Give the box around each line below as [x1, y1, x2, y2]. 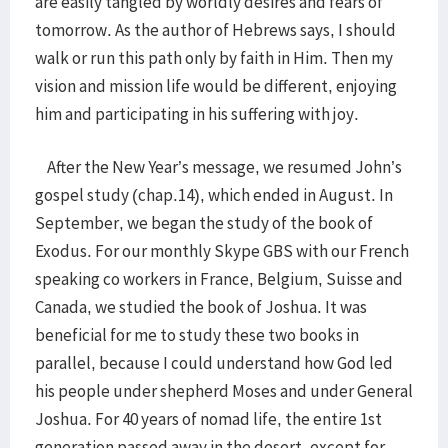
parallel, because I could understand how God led [35, 352, 393, 374]
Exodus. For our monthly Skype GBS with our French [35, 240, 409, 262]
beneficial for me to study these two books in [35, 324, 359, 346]
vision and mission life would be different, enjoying [35, 75, 397, 97]
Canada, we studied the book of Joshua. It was [35, 296, 367, 318]
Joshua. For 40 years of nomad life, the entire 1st [35, 408, 382, 430]
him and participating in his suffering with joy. [35, 103, 362, 125]
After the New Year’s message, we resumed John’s [35, 156, 402, 178]
